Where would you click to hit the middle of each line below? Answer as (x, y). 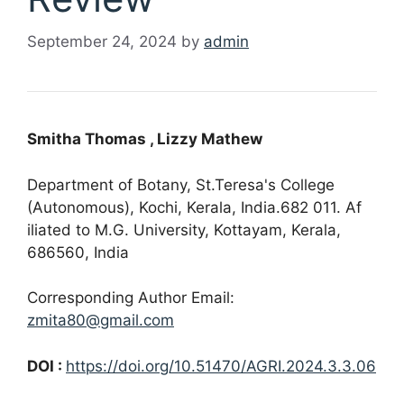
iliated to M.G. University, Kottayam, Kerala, (184, 230)
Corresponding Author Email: (131, 298)
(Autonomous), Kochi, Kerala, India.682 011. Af (194, 207)
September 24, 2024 (102, 42)
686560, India (78, 252)
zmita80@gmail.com (101, 321)
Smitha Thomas (87, 139)
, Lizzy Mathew (204, 139)
